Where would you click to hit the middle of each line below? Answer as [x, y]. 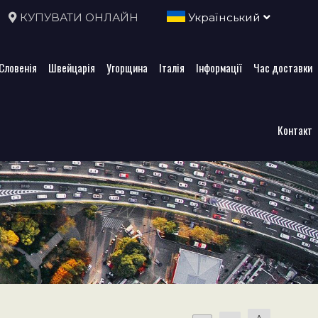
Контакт [295, 130]
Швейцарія [72, 67]
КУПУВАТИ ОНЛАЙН [79, 17]
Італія [172, 67]
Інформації [219, 67]
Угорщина [127, 67]
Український [224, 17]
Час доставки [283, 67]
